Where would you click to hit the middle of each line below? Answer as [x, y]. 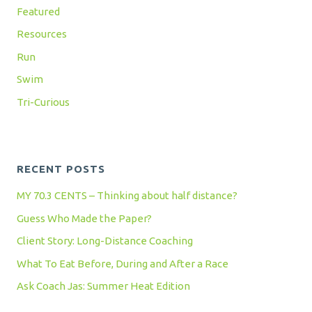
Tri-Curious [43, 102]
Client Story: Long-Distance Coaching [105, 241]
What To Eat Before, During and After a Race [123, 263]
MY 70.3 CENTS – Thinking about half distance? [127, 196]
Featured [38, 11]
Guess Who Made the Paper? [84, 218]
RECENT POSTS [61, 169]
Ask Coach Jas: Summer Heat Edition [103, 286]
